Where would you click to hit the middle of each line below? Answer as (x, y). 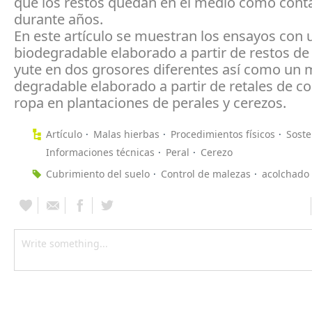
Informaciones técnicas (100, 152)
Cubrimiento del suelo (98, 174)
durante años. (58, 19)
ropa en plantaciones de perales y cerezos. (150, 103)
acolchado (286, 174)
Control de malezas (206, 174)
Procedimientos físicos (223, 134)
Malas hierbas (126, 134)
